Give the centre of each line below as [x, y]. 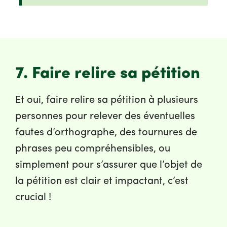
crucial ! [33, 198]
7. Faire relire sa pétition [108, 74]
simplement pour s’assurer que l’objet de [109, 165]
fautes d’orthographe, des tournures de [106, 133]
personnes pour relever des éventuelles [105, 117]
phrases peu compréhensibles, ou [93, 149]
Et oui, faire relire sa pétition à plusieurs [107, 101]
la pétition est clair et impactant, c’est [102, 182]
